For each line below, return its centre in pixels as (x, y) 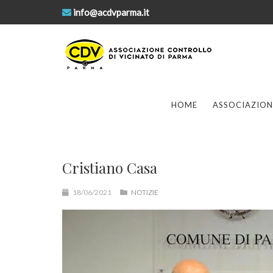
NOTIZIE (145, 192)
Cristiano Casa (110, 168)
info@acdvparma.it (111, 12)
